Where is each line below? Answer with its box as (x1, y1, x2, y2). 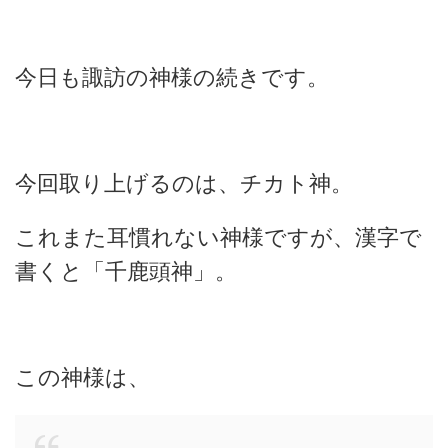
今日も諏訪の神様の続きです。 (15, 64, 329, 90)
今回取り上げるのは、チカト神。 (15, 170, 353, 196)
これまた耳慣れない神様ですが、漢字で (15, 224, 422, 250)
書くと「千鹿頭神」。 (15, 258, 237, 284)
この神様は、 (15, 364, 150, 390)
